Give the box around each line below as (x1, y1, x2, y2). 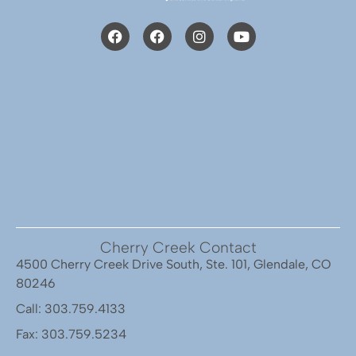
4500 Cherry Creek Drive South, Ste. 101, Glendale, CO (16, 257, 331, 273)
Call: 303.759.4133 (16, 301, 126, 317)
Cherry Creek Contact (99, 238, 257, 257)
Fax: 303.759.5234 (16, 327, 126, 342)
